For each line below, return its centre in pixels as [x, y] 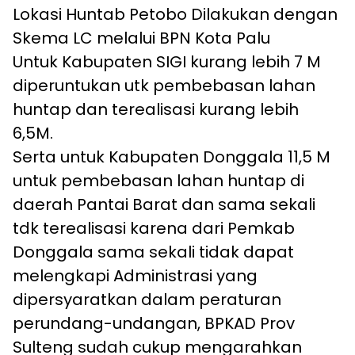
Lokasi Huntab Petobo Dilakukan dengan [175, 15]
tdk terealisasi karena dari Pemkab [154, 229]
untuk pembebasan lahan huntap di [158, 181]
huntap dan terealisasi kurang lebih [156, 110]
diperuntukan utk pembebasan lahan [164, 86]
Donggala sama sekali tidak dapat [153, 252]
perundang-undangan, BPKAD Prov [154, 324]
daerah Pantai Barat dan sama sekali [164, 205]
